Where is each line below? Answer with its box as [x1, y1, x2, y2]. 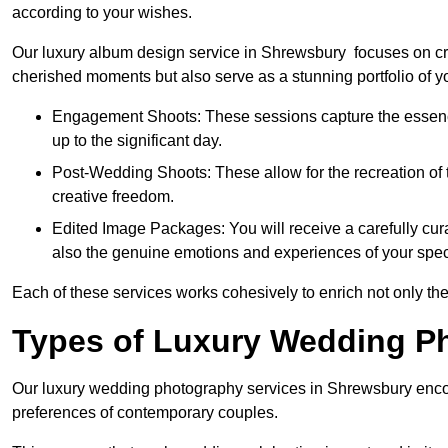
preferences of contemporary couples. [12, 404, 278, 422]
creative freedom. [52, 188, 174, 206]
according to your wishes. [12, 4, 192, 22]
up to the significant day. [52, 132, 222, 150]
